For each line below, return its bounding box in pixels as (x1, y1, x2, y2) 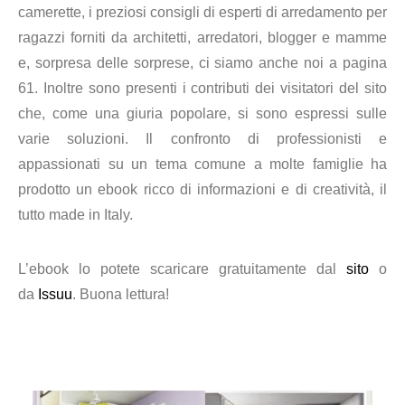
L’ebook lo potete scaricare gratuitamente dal (18, 261, 346, 278)
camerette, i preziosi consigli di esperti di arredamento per (18, 5, 387, 21)
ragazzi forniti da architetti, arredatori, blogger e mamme (18, 30, 387, 46)
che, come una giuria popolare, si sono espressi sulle (18, 106, 387, 122)
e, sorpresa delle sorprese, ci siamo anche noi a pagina (18, 55, 387, 71)
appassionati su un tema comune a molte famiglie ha (18, 156, 387, 173)
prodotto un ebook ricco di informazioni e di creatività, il (18, 182, 387, 198)
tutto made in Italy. (18, 207, 133, 223)
